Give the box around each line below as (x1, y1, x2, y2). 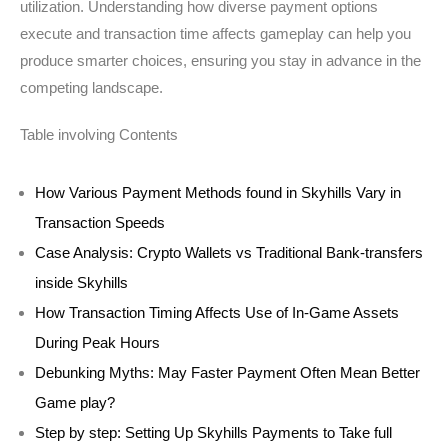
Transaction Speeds (35, 214, 165, 231)
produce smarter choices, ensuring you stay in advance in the (20, 52, 421, 69)
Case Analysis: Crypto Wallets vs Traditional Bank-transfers (35, 244, 423, 261)
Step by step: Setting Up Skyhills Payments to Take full (35, 424, 392, 441)
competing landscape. (20, 79, 163, 96)
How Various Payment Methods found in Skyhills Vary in (35, 184, 401, 201)
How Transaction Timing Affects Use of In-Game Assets (35, 304, 399, 321)
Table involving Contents (20, 126, 178, 143)
